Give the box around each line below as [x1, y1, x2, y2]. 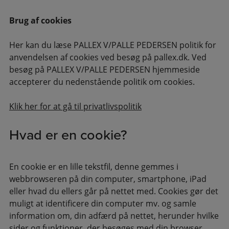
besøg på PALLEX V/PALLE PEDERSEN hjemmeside [9, 64, 200, 76]
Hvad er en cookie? [9, 125, 127, 146]
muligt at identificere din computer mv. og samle [9, 198, 196, 210]
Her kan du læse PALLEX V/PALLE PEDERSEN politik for [9, 39, 216, 51]
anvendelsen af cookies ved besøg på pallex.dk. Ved [9, 52, 207, 63]
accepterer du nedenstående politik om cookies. [9, 76, 195, 88]
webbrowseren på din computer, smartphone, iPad [9, 173, 207, 185]
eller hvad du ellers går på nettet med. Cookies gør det [9, 186, 218, 197]
